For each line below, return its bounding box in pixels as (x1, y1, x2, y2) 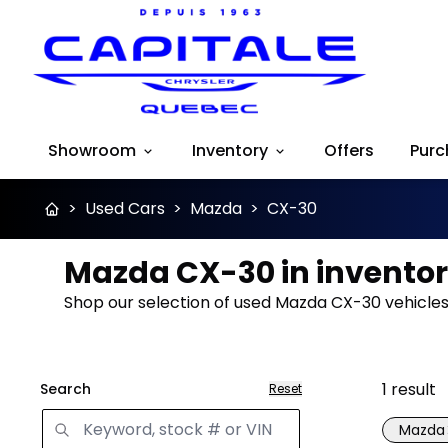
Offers (324, 139, 374, 163)
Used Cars (85, 197, 165, 221)
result (391, 378, 436, 402)
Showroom (48, 139, 136, 163)
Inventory (192, 139, 268, 163)
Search (40, 379, 91, 400)
